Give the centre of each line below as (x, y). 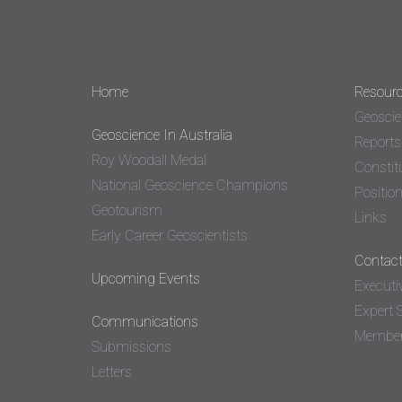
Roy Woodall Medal (149, 160)
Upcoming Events (146, 279)
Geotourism (127, 210)
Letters (112, 372)
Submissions (131, 347)
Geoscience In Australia (162, 135)
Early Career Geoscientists (170, 236)
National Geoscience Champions (190, 185)
